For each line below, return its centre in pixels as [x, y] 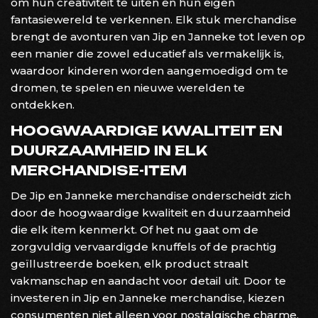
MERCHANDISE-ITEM [99, 170]
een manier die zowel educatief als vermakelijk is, [147, 53]
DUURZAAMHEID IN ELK [109, 150]
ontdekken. [43, 104]
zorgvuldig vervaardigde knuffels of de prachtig [144, 246]
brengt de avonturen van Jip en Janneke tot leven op [158, 36]
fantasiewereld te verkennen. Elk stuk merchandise [154, 19]
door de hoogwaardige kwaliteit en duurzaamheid [151, 212]
